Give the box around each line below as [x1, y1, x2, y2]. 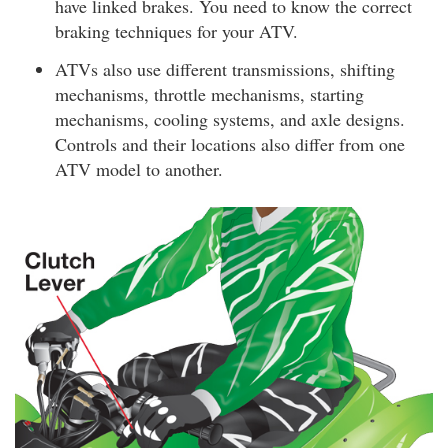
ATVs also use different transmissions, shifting [55, 56, 395, 81]
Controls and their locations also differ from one [55, 131, 405, 156]
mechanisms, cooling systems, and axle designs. [55, 106, 405, 131]
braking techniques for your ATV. [55, 19, 298, 43]
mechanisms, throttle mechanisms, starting [55, 81, 364, 106]
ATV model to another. [55, 156, 223, 181]
